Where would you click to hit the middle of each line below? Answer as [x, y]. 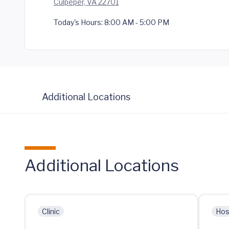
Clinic [51, 211]
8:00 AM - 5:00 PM [136, 22]
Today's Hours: [78, 22]
